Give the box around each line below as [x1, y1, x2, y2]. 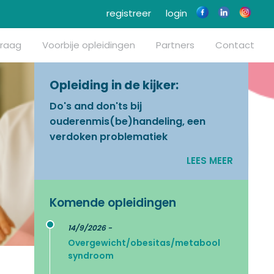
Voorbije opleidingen [42, 39, 135, 52]
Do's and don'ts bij [50, 99, 142, 114]
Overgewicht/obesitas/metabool [68, 237, 220, 250]
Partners [156, 39, 194, 52]
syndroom [68, 250, 114, 262]
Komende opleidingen [50, 194, 176, 212]
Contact [215, 39, 254, 52]
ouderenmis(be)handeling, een [50, 114, 206, 129]
